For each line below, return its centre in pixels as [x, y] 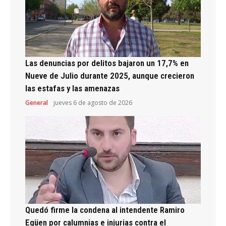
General [37, 102]
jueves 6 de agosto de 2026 [93, 102]
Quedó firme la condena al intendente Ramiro [105, 210]
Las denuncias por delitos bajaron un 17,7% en [107, 63]
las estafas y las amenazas [72, 88]
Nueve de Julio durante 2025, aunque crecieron [110, 75]
